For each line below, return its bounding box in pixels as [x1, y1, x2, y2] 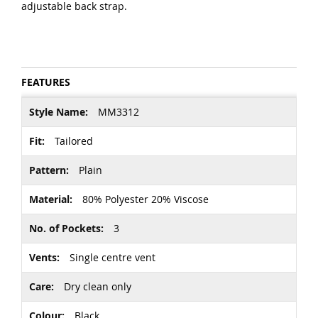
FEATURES [21, 75, 70, 89]
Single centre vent [67, 250, 155, 264]
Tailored [52, 133, 93, 148]
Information [21, 110, 77, 124]
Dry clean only [61, 279, 131, 293]
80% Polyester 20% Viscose [79, 192, 209, 206]
